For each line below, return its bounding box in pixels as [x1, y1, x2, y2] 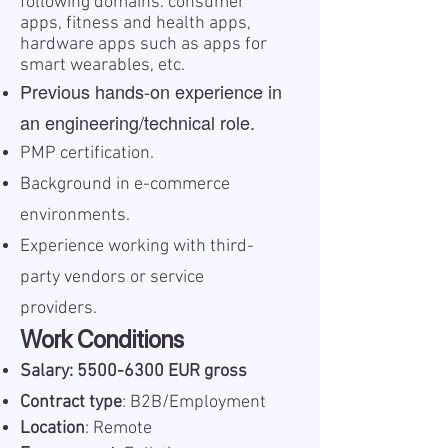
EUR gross [164, 361, 247, 382]
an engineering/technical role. [20, 109, 255, 135]
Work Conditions [20, 325, 184, 354]
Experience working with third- [20, 236, 254, 257]
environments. [20, 205, 130, 226]
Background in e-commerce [20, 174, 230, 195]
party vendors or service [20, 267, 204, 288]
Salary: [20, 361, 77, 382]
